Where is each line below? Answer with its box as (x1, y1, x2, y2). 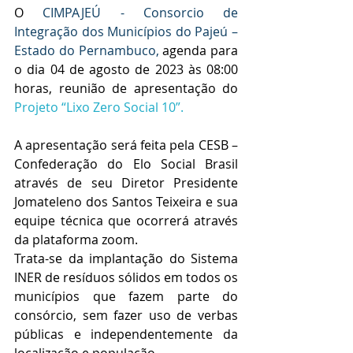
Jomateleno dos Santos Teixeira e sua (14, 192, 238, 210)
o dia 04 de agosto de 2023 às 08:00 (14, 60, 238, 78)
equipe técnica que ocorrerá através (14, 211, 238, 229)
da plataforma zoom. (14, 230, 138, 248)
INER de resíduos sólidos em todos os (14, 268, 238, 286)
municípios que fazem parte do (14, 287, 238, 305)
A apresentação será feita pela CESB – (14, 136, 238, 154)
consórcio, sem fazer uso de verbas (14, 306, 238, 324)
